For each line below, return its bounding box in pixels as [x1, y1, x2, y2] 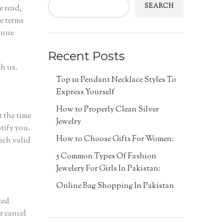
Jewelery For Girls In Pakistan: [56, 163, 160, 175]
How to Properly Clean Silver [56, 104, 159, 116]
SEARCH [145, 2, 174, 11]
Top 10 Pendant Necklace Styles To [56, 74, 176, 86]
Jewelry [56, 116, 82, 128]
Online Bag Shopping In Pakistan [56, 181, 174, 192]
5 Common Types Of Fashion [56, 151, 156, 163]
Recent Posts [47, 49, 125, 64]
